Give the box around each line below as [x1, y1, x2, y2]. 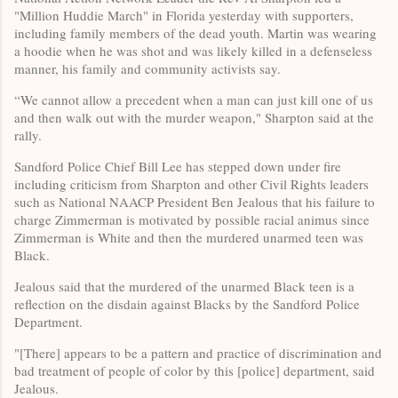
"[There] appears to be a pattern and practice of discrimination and [14, 344, 382, 362]
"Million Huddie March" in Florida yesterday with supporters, [14, 6, 354, 25]
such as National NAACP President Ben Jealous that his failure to [14, 193, 375, 211]
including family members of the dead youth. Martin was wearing [14, 24, 377, 43]
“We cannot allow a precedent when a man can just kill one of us [14, 91, 373, 109]
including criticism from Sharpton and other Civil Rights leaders [14, 175, 369, 194]
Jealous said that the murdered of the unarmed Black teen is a [14, 277, 354, 296]
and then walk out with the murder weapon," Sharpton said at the [14, 108, 374, 127]
